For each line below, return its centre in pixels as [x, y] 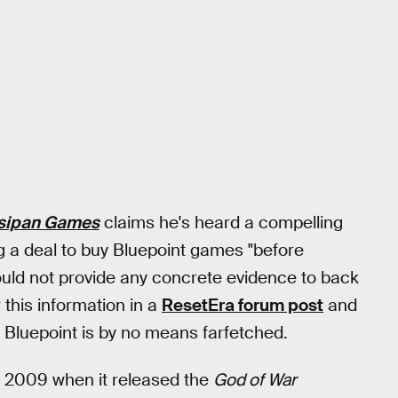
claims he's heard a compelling [221, 223]
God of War [255, 380]
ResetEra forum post [243, 306]
